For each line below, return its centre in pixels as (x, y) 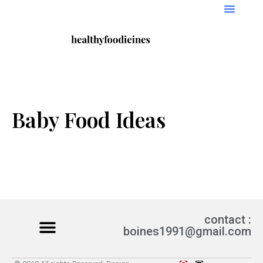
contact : (227, 220)
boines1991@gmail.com (187, 231)
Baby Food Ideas (89, 119)
